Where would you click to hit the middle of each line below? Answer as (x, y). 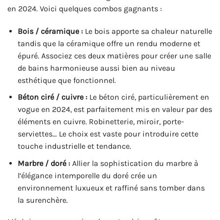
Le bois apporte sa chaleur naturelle (147, 31)
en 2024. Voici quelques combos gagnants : (85, 8)
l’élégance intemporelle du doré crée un (87, 175)
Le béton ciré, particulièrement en (148, 97)
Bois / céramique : (50, 31)
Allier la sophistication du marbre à (134, 163)
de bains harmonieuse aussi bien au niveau (96, 68)
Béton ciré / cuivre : (52, 97)
